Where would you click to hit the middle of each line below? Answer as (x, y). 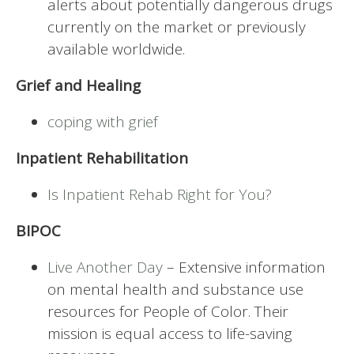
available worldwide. (116, 49)
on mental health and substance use (175, 289)
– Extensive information (244, 267)
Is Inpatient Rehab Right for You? (160, 194)
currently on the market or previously (177, 26)
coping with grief (103, 121)
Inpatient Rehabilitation (102, 158)
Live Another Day (105, 267)
